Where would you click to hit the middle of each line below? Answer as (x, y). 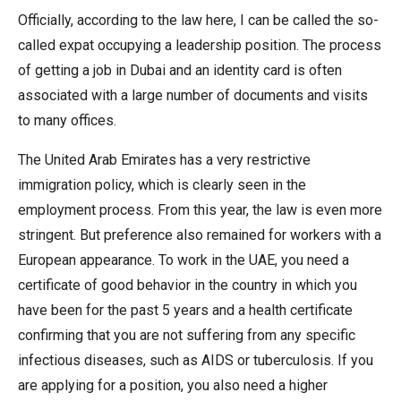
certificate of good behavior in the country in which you (188, 285)
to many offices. (67, 120)
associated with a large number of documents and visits (193, 95)
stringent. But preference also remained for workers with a (200, 235)
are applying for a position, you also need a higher (173, 385)
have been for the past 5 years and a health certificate (185, 310)
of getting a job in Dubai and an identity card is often (180, 70)
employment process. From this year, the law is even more (200, 209)
